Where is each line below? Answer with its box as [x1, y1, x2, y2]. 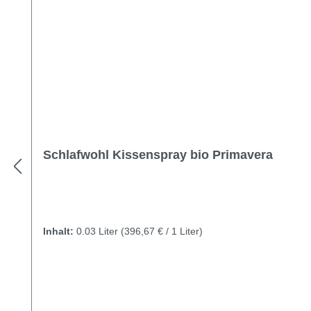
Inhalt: [43, 226, 76, 237]
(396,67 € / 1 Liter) [121, 226, 203, 237]
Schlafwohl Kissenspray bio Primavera [43, 148, 273, 162]
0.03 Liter [76, 226, 121, 237]
